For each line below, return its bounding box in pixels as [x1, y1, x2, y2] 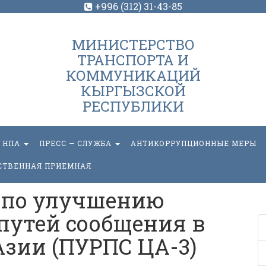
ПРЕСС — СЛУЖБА [39, 138, 114, 148]
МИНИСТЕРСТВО [71, 35, 195, 54]
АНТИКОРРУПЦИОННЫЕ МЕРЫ [131, 138, 256, 148]
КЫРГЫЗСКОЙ [80, 81, 186, 100]
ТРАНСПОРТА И [77, 50, 189, 69]
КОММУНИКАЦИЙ [65, 66, 201, 85]
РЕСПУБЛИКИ [82, 97, 184, 116]
